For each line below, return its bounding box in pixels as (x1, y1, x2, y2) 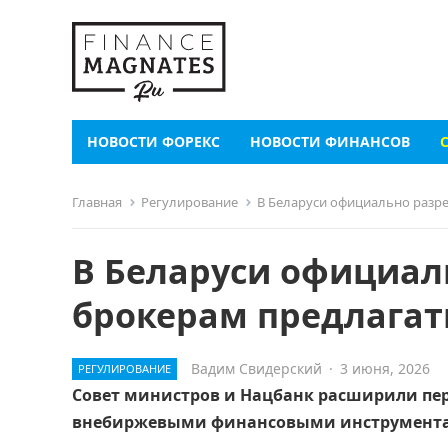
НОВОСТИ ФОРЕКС (87, 132, 220, 151)
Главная (72, 193, 122, 211)
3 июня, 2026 (340, 359, 430, 378)
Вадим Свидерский (191, 359, 322, 378)
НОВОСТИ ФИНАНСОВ (250, 132, 410, 151)
